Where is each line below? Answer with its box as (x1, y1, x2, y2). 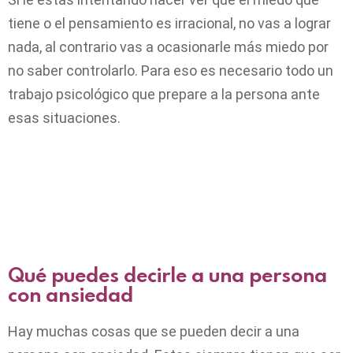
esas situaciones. (8, 110, 121, 127)
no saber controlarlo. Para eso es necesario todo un (8, 62, 333, 80)
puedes (46, 262, 119, 288)
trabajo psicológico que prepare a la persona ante (8, 86, 320, 103)
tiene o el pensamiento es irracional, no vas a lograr (8, 15, 331, 32)
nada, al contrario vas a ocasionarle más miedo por (8, 39, 329, 56)
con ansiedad (8, 281, 133, 308)
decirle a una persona (119, 262, 327, 288)
